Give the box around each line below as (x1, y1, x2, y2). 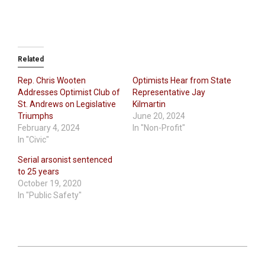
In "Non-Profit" (132, 122, 185, 132)
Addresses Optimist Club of (18, 87, 120, 97)
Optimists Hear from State (132, 75, 231, 85)
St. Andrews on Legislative (18, 99, 116, 109)
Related (18, 54, 44, 63)
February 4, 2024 (18, 122, 80, 132)
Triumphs (18, 111, 53, 121)
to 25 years (18, 166, 59, 176)
